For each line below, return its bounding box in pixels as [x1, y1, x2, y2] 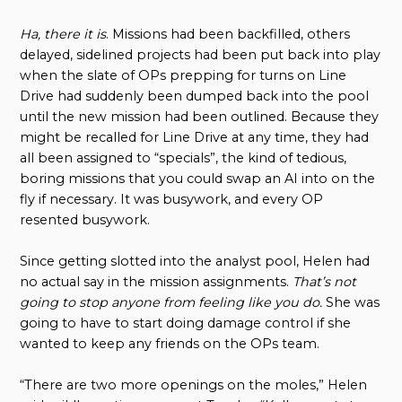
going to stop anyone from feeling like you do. [20, 294, 323, 311]
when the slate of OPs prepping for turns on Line [20, 67, 347, 84]
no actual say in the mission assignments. [20, 274, 293, 291]
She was [322, 294, 380, 311]
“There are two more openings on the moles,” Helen [20, 377, 368, 394]
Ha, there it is [20, 26, 107, 43]
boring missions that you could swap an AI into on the [20, 170, 376, 188]
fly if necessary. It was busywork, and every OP [20, 191, 324, 208]
